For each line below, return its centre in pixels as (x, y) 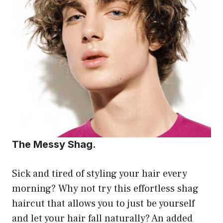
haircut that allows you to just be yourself (103, 204)
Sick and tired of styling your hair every (100, 174)
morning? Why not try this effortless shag (105, 189)
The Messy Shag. (54, 145)
